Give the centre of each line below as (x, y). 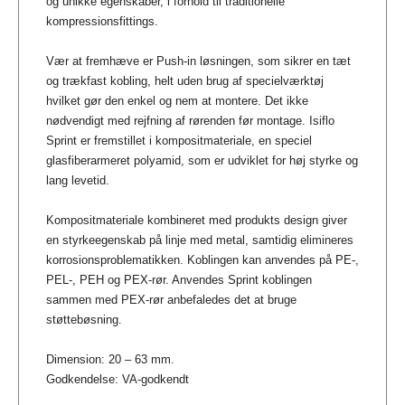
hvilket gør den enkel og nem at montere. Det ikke (177, 100)
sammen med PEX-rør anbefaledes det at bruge (171, 299)
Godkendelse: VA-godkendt (118, 379)
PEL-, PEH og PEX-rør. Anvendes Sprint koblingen (179, 279)
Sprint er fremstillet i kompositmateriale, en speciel (179, 140)
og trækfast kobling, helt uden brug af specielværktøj (185, 80)
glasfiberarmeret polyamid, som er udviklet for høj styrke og (202, 160)
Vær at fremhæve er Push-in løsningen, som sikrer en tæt (198, 61)
